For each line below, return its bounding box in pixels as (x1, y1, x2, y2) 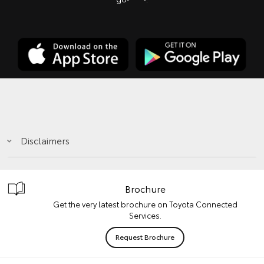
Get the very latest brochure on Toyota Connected (52, 198, 237, 209)
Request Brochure (115, 231, 174, 242)
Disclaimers (21, 133, 70, 147)
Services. (128, 209, 161, 220)
